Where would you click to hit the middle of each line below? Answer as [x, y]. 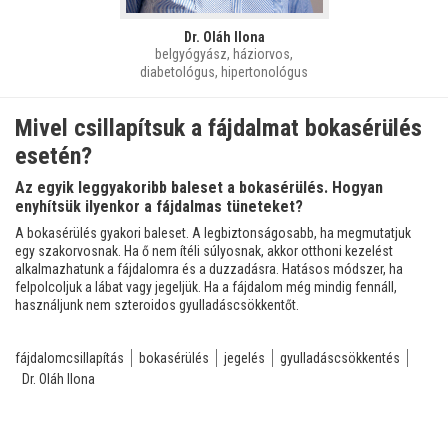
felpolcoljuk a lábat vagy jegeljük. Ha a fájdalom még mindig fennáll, [206, 286]
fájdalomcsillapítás [69, 357]
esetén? [53, 155]
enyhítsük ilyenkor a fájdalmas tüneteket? [159, 206]
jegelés [244, 357]
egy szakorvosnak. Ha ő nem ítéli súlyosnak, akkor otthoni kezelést [204, 250]
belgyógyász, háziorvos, [224, 53]
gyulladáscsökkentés [340, 357]
